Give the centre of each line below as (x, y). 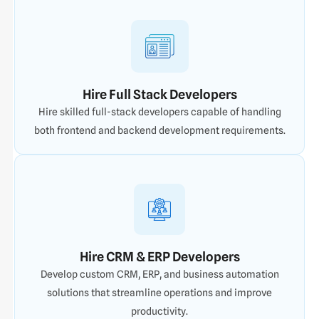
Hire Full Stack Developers (159, 94)
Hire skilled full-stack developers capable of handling (159, 111)
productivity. (159, 311)
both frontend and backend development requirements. (159, 130)
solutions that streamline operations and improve (159, 292)
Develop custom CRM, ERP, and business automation (159, 274)
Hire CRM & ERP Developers (159, 256)
